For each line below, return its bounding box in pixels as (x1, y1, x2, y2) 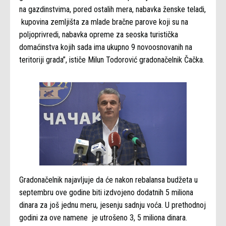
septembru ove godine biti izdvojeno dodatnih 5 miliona (19, 188, 193, 198)
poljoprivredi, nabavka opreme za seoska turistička (19, 30, 178, 40)
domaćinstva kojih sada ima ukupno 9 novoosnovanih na (19, 42, 192, 52)
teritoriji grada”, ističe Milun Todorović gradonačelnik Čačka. (19, 55, 204, 65)
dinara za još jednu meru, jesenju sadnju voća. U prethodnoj (19, 200, 206, 210)
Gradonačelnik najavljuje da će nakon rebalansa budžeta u (19, 175, 198, 185)
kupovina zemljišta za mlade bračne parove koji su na (19, 17, 188, 27)
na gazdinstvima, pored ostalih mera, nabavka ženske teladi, (19, 5, 206, 15)
